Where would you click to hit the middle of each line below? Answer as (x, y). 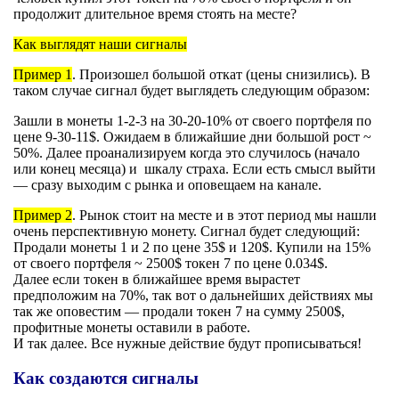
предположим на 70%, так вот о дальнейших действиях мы (193, 295)
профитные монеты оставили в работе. (132, 327)
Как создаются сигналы (106, 378)
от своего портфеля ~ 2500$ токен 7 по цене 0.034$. (171, 263)
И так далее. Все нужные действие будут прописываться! (187, 343)
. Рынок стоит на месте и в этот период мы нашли (224, 215)
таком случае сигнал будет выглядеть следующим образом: (191, 90)
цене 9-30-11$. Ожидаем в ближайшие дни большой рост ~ (192, 136)
